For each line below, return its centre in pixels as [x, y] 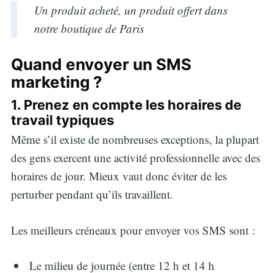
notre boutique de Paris [89, 29]
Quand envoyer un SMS [101, 64]
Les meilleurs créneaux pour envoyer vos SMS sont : [133, 230]
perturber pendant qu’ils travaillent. [92, 194]
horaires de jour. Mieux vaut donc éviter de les [119, 176]
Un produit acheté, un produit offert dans [130, 10]
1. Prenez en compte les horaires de [126, 105]
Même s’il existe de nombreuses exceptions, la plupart [135, 140]
